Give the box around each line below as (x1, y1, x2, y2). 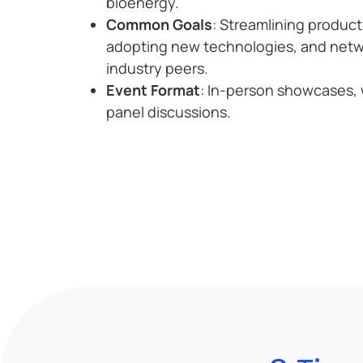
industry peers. (105, 58, 208, 79)
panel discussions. (105, 102, 231, 122)
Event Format (105, 80, 200, 100)
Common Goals (105, 15, 212, 35)
